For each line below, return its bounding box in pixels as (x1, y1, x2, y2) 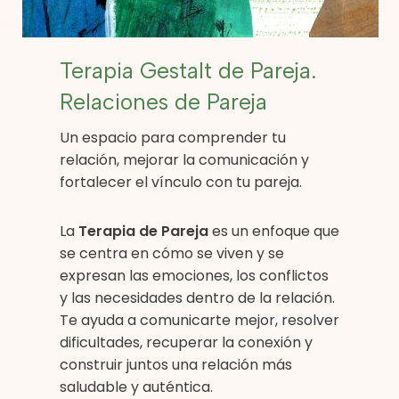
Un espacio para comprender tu (60, 126, 286, 148)
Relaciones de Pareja (60, 87, 267, 115)
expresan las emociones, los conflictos (60, 265, 329, 286)
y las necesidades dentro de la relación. (60, 287, 335, 308)
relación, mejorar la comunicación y (60, 149, 309, 170)
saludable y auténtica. (60, 376, 213, 397)
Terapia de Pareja (78, 220, 208, 241)
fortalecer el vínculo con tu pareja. (60, 171, 302, 192)
